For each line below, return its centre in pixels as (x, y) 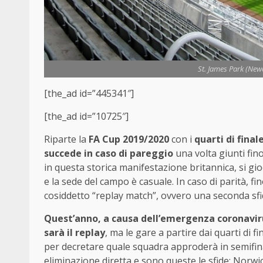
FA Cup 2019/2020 (129, 139)
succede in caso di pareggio (109, 153)
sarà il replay (75, 232)
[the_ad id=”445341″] (89, 93)
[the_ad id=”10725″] (86, 116)
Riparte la (66, 139)
